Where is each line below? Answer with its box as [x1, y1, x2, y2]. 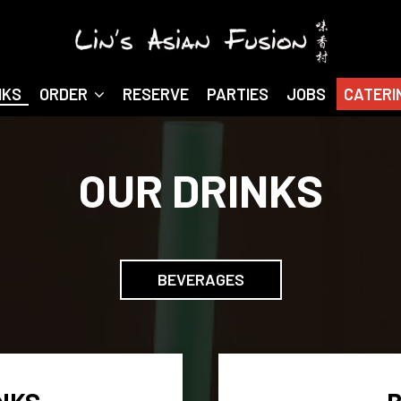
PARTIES [207, 84, 269, 104]
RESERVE [123, 84, 189, 104]
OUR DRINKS [78, 163, 323, 217]
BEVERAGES [157, 269, 244, 289]
